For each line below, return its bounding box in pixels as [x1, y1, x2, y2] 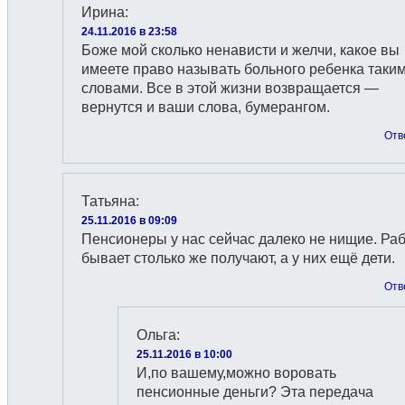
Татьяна [81, 193, 136, 209]
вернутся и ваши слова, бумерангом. [81, 99, 330, 115]
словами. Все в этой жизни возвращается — [81, 80, 379, 96]
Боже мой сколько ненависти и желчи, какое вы [81, 42, 400, 58]
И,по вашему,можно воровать [137, 365, 336, 381]
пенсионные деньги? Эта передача [137, 384, 373, 400]
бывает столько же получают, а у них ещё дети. [81, 250, 395, 266]
